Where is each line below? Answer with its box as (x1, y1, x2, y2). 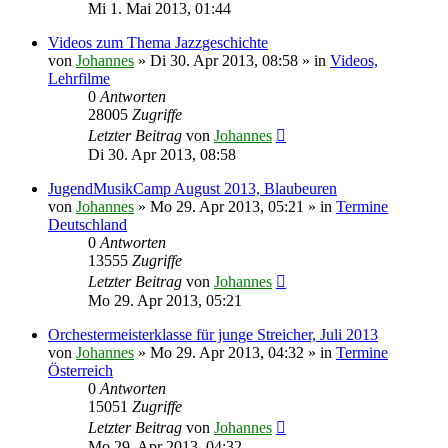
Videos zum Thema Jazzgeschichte (48, 33, 268, 51)
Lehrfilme (48, 69, 110, 87)
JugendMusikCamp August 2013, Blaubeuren (48, 179, 337, 197)
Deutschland (48, 215, 127, 233)
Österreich (48, 361, 113, 379)
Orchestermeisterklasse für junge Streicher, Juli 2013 (48, 325, 378, 343)
